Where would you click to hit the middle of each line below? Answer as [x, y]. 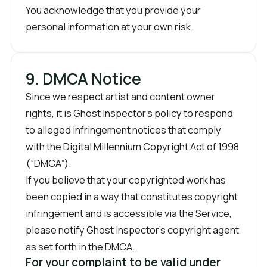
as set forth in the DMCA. [80, 246]
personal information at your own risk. [109, 27]
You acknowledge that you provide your [113, 10]
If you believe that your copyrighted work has [126, 180]
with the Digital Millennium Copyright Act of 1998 [132, 146]
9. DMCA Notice [83, 79]
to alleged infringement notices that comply [123, 130]
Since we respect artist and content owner [120, 96]
